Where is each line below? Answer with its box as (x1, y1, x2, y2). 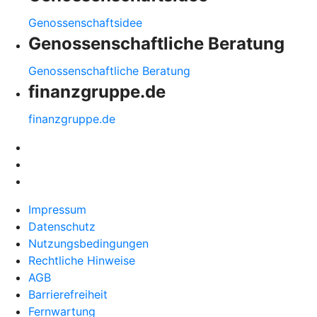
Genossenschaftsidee (28, 15, 142, 30)
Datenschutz (28, 219, 96, 234)
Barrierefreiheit (28, 287, 108, 301)
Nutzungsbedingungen (28, 236, 149, 250)
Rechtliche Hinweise (28, 253, 135, 267)
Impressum (28, 202, 86, 217)
